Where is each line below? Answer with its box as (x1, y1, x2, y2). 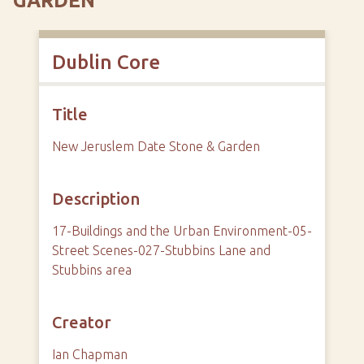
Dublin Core (52, 51, 160, 74)
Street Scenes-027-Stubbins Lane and (52, 243, 271, 258)
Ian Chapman (52, 347, 128, 362)
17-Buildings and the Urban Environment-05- (52, 223, 312, 239)
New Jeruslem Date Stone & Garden (52, 139, 260, 154)
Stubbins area (52, 262, 132, 278)
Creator (52, 313, 111, 332)
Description (52, 189, 140, 209)
